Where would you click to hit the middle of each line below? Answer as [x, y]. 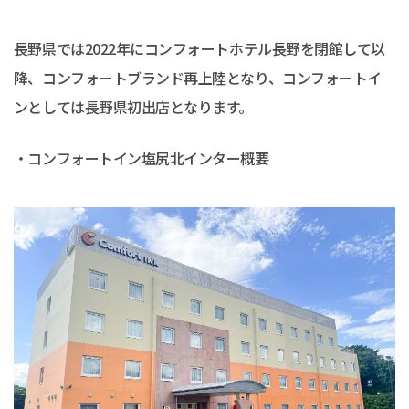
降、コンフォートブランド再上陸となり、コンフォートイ [197, 78]
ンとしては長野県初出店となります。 [133, 107]
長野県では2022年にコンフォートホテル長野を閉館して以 [199, 49]
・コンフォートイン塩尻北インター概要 [141, 157]
